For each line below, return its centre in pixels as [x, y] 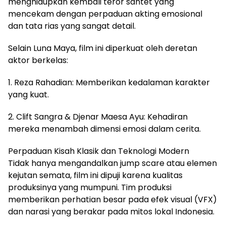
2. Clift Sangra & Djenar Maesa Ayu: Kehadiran [98, 117]
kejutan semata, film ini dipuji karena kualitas [95, 175]
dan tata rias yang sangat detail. [72, 26]
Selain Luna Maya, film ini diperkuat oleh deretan [103, 48]
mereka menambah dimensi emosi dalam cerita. [104, 129]
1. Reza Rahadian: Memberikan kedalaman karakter [109, 82]
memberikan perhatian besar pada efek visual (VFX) [112, 199]
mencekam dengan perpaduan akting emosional [105, 14]
